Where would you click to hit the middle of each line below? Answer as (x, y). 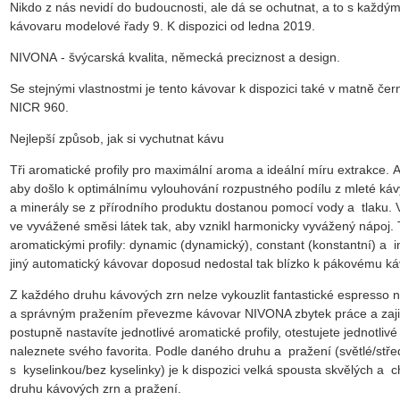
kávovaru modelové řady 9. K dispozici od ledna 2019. (162, 25)
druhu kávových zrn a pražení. (97, 388)
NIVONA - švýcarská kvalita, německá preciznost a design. (175, 57)
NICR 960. (43, 107)
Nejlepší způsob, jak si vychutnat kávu (117, 138)
